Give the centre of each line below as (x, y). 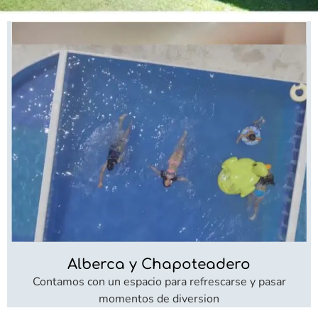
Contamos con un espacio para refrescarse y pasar (159, 282)
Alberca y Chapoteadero (159, 265)
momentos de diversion (159, 299)
